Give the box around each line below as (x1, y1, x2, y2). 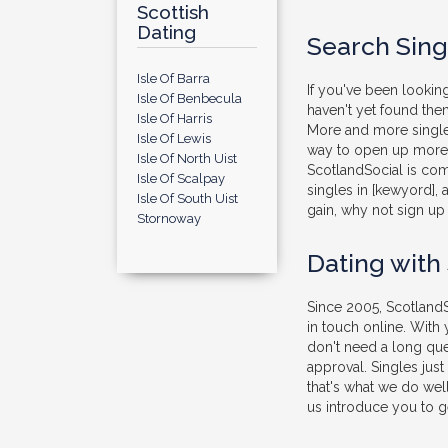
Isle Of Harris (137, 111, 212, 126)
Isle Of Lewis (137, 131, 211, 146)
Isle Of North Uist (137, 151, 237, 166)
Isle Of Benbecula (137, 91, 242, 106)
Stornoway (137, 211, 201, 226)
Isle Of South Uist (137, 191, 238, 206)
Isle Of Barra (137, 71, 210, 86)
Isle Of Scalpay (137, 171, 225, 186)
